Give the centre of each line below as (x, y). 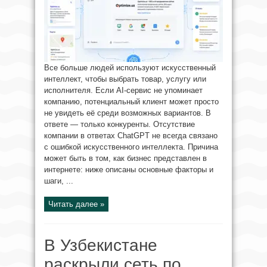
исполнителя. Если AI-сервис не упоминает (123, 90)
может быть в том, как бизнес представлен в (125, 158)
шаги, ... (59, 181)
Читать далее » (76, 204)
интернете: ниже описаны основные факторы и (129, 170)
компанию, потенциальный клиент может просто (131, 102)
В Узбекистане (101, 245)
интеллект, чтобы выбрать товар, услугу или (125, 79)
